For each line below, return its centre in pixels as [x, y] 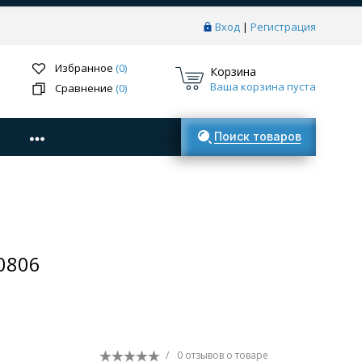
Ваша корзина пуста [263, 86]
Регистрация [283, 27]
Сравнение [85, 88]
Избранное [85, 68]
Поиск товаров [258, 136]
